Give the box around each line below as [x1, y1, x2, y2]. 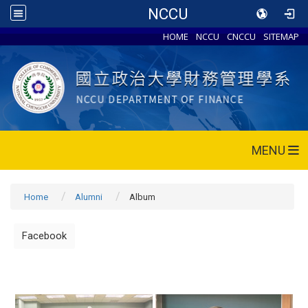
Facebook [22, 229, 67, 242]
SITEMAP [263, 30, 300, 43]
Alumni [75, 191, 102, 202]
